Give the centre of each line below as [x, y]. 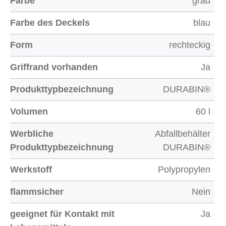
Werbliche [32, 134]
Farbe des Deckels [50, 23]
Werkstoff [31, 169]
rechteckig [190, 45]
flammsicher [37, 192]
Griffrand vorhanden [54, 67]
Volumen [29, 111]
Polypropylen [184, 169]
